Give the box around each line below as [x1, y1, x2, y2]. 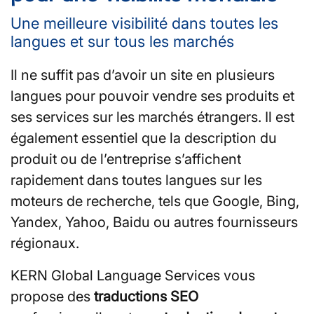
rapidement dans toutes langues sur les [11, 171, 262, 189]
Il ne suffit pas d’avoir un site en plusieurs [11, 66, 275, 83]
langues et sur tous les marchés [11, 32, 234, 50]
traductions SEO [94, 287, 198, 305]
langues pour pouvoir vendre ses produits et [11, 87, 294, 104]
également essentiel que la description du [11, 129, 277, 146]
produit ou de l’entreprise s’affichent [11, 150, 241, 168]
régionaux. [11, 234, 79, 252]
